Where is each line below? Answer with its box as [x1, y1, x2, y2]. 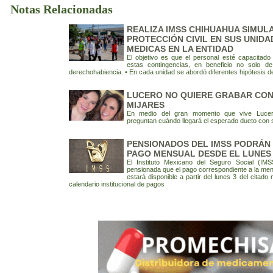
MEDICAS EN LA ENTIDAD [127, 44, 233, 54]
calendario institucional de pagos [69, 180, 165, 188]
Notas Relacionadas [10, 2, 113, 16]
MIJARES [127, 100, 165, 110]
